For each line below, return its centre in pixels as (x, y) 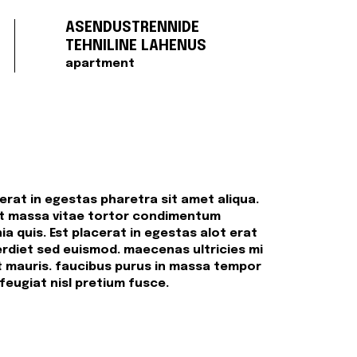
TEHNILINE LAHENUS (136, 46)
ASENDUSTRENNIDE (133, 27)
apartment (100, 63)
